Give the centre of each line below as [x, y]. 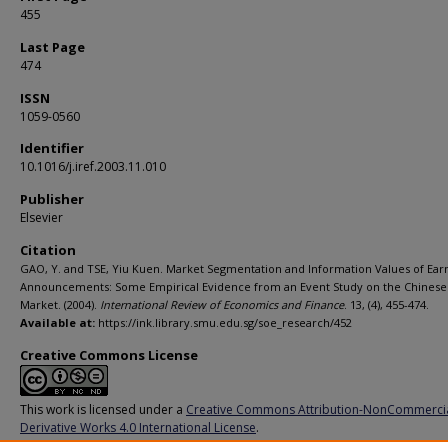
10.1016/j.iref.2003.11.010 [93, 166]
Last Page [52, 47]
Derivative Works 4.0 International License [138, 427]
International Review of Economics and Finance [222, 304]
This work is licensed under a [103, 409]
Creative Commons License [109, 355]
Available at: [57, 322]
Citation [48, 250]
